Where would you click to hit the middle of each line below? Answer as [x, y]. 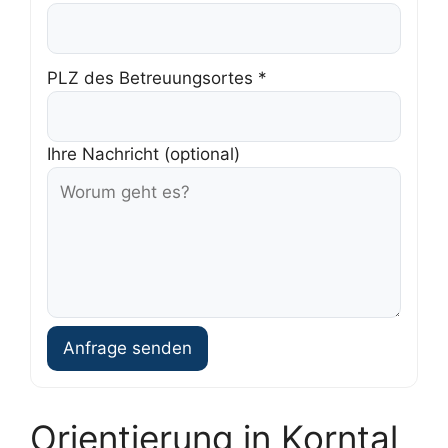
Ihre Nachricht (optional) [143, 154]
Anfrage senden [127, 348]
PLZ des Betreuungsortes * [157, 78]
